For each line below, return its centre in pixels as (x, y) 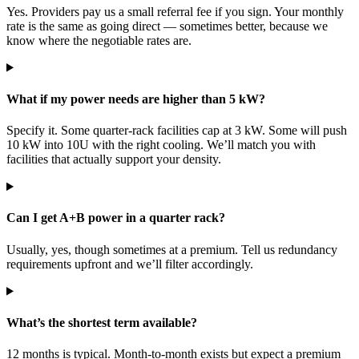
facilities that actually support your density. (114, 159)
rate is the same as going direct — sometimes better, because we (167, 26)
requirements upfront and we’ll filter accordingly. (130, 264)
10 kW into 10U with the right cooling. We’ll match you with (161, 145)
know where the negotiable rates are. (99, 40)
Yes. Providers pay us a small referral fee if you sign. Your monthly (175, 11)
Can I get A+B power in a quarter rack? (116, 218)
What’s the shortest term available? (102, 322)
